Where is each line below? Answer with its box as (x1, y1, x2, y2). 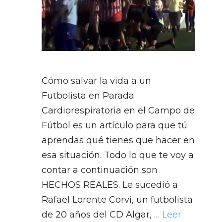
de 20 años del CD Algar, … (42, 209, 162, 221)
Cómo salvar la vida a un (42, 75, 151, 87)
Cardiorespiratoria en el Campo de (42, 105, 195, 116)
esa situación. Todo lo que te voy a (42, 150, 194, 161)
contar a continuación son (42, 165, 158, 176)
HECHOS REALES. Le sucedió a (42, 179, 178, 191)
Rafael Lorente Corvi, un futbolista (42, 194, 193, 206)
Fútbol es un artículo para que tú (42, 120, 187, 131)
